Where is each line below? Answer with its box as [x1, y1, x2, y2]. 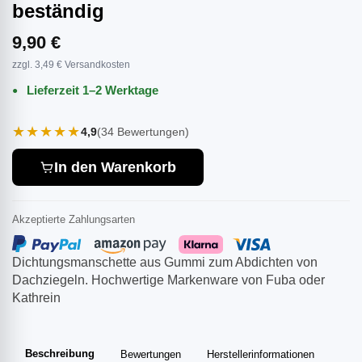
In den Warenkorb [54, 158, 176, 175]
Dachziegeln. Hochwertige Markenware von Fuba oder [12, 273, 325, 288]
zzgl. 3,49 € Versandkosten [12, 59, 130, 71]
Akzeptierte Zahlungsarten [12, 213, 135, 226]
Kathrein [12, 291, 61, 305]
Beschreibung [25, 347, 95, 360]
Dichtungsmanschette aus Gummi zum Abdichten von [12, 255, 318, 270]
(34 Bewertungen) [97, 124, 189, 138]
